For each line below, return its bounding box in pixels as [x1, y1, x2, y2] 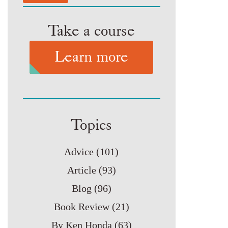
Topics [71, 115, 112, 133]
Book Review [53, 201, 109, 212]
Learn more [54, 47, 129, 65]
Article [67, 164, 96, 176]
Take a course [48, 21, 135, 39]
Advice [64, 146, 94, 157]
